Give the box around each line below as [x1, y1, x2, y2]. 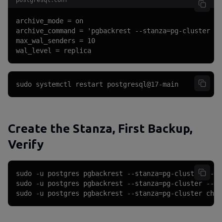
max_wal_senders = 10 [16, 37, 95, 45]
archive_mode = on [16, 17, 83, 25]
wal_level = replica [16, 47, 91, 55]
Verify [8, 138, 44, 151]
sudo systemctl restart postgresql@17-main [16, 80, 178, 88]
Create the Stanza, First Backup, [8, 122, 192, 135]
